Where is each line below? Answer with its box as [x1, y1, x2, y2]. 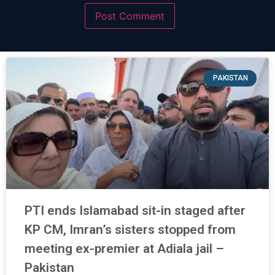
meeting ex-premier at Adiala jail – [25, 241, 224, 257]
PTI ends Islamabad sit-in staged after [25, 203, 246, 219]
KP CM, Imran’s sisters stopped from [25, 222, 236, 238]
